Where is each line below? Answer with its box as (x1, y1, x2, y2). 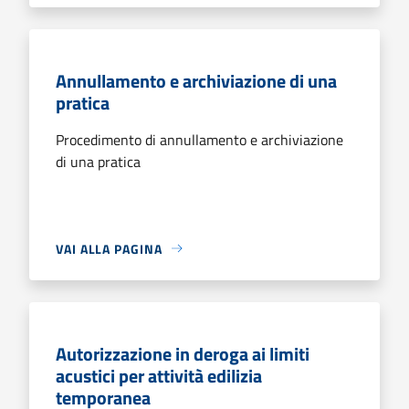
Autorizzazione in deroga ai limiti (56, 339, 309, 368)
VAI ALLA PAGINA (56, 238, 163, 258)
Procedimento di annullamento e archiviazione (56, 128, 343, 151)
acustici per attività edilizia (56, 361, 262, 390)
